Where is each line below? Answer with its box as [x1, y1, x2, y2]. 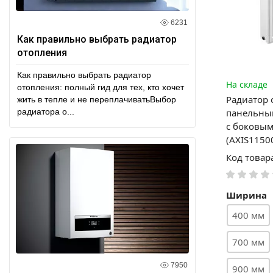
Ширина [226, 188, 267, 201]
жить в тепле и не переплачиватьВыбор [17, 94, 176, 104]
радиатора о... [17, 106, 74, 116]
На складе [226, 78, 268, 90]
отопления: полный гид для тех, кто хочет [17, 82, 184, 92]
